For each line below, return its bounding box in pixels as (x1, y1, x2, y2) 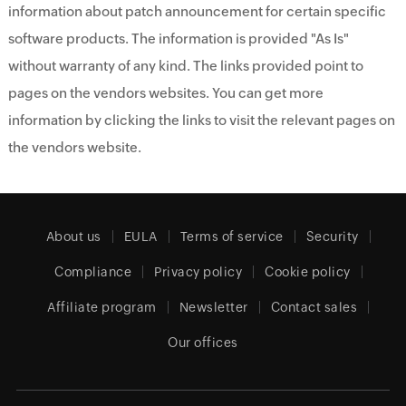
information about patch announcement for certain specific (7, 4, 386, 19)
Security (305, 229, 359, 244)
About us (45, 229, 101, 244)
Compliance (54, 265, 132, 279)
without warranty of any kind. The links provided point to (7, 58, 363, 73)
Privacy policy (154, 265, 243, 279)
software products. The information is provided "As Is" (7, 31, 349, 46)
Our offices (168, 335, 238, 350)
